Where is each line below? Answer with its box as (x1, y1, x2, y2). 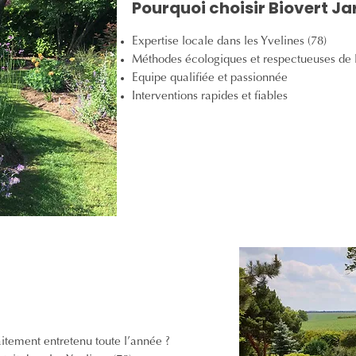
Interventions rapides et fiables (132, 91, 288, 103)
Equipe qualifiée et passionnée (132, 72, 288, 84)
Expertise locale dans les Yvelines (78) (132, 36, 327, 48)
